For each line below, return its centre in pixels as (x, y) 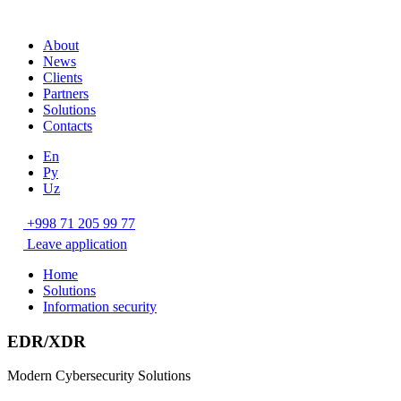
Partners (66, 94)
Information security (100, 307)
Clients (63, 77)
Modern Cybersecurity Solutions (99, 376)
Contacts (68, 126)
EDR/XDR (47, 341)
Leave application (75, 244)
